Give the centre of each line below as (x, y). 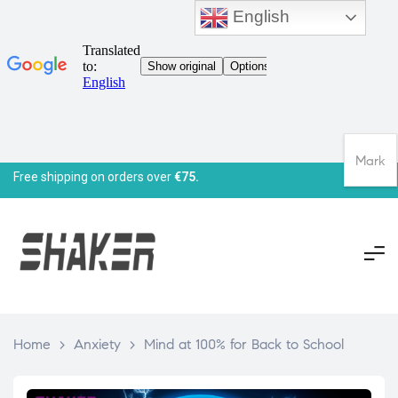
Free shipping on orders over (94, 176)
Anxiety (97, 344)
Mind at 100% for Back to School (244, 344)
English (259, 16)
